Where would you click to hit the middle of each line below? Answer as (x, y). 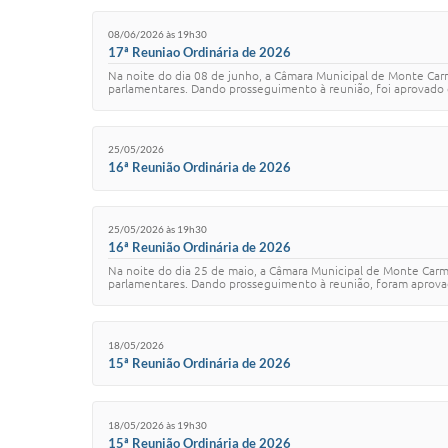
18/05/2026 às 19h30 (157, 424)
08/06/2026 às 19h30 (157, 34)
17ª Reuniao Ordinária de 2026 (199, 51)
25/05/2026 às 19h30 (157, 229)
